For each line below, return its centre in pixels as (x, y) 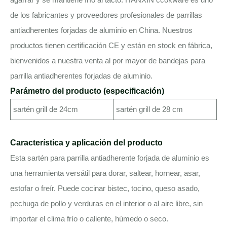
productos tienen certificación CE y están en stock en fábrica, (111, 45)
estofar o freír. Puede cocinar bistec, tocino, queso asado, (105, 188)
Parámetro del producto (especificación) (87, 91)
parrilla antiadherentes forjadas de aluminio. (81, 75)
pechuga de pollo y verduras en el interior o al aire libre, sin (106, 203)
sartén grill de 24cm (46, 109)
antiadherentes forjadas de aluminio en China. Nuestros (101, 30)
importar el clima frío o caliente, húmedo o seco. (89, 218)
